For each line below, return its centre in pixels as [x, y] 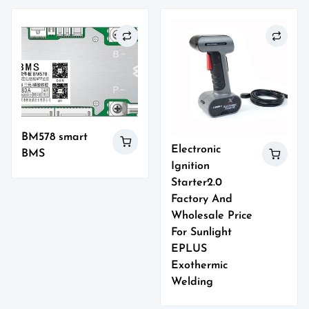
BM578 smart [55, 138]
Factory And [201, 199]
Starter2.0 [196, 182]
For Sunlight [201, 232]
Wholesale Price [211, 216]
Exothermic [199, 265]
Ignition [190, 166]
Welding [192, 282]
